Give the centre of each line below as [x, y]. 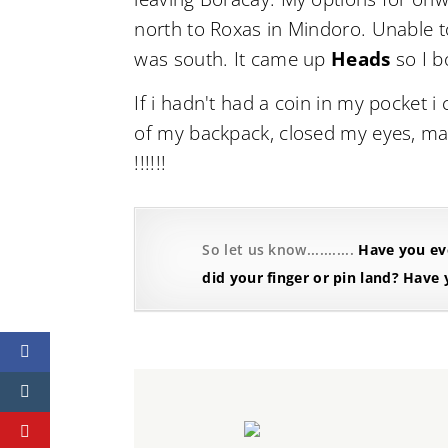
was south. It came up [233, 59]
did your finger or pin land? [300, 278]
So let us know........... [278, 250]
